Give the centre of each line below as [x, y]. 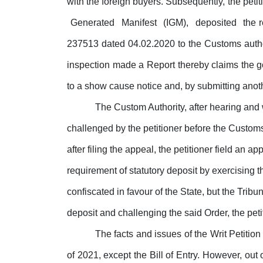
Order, [217, 213]
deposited [217, 23]
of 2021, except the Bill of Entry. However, [156, 255]
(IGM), [178, 23]
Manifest [140, 23]
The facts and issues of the [153, 234]
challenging [142, 213]
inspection [88, 65]
